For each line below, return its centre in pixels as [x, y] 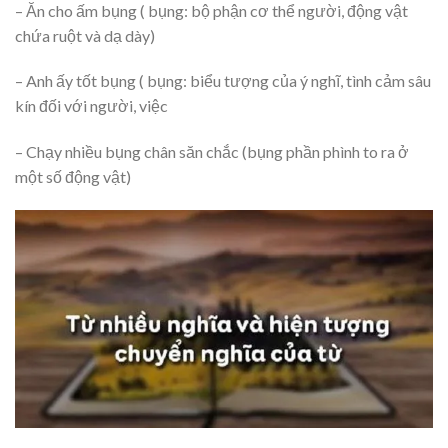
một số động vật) [73, 177]
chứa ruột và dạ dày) [85, 35]
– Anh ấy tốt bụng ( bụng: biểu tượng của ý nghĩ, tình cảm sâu [223, 81]
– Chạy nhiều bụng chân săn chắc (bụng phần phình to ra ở [212, 152]
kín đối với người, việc [91, 106]
